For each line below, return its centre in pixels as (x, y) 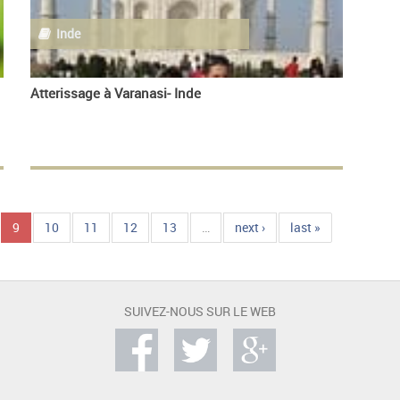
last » (305, 228)
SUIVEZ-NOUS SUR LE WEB (200, 312)
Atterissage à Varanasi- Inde (116, 92)
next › (250, 228)
